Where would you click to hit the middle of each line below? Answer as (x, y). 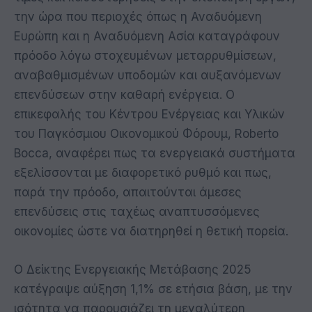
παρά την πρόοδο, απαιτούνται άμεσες (128, 193)
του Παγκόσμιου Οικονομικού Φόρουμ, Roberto (146, 134)
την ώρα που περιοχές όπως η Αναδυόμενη (138, 17)
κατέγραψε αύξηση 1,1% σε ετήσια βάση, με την (153, 289)
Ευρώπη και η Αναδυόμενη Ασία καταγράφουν (147, 37)
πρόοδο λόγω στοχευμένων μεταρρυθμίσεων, (145, 56)
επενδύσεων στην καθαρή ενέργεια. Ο (124, 95)
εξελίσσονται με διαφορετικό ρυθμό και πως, (143, 173)
